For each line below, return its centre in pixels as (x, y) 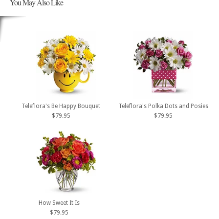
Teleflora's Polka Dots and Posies (163, 106)
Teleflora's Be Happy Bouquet (61, 106)
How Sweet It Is (59, 203)
